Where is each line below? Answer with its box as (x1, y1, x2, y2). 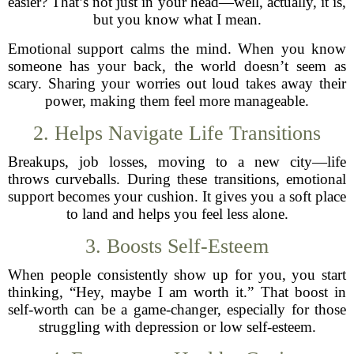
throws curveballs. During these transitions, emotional (8, 171, 346, 187)
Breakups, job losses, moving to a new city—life (8, 153, 346, 170)
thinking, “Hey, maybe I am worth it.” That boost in (8, 284, 346, 300)
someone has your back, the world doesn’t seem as (8, 58, 346, 74)
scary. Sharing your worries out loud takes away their (8, 75, 346, 92)
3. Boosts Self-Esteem (85, 235, 269, 258)
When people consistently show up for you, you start (8, 266, 346, 283)
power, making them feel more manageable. (45, 92, 309, 109)
